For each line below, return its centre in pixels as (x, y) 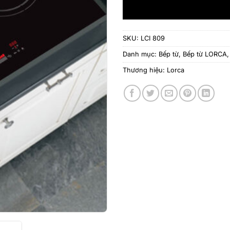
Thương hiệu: (145, 70)
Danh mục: (141, 54)
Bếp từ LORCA (205, 54)
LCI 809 (153, 38)
